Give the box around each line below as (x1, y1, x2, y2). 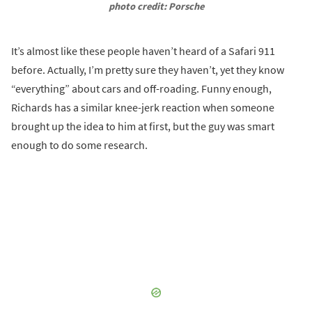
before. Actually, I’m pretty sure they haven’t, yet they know (11, 62, 284, 77)
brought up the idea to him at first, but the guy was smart (11, 118, 274, 133)
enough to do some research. (11, 137, 148, 152)
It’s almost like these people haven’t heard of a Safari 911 (11, 43, 275, 58)
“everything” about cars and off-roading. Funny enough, (11, 81, 272, 95)
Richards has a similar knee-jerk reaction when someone (11, 100, 274, 114)
